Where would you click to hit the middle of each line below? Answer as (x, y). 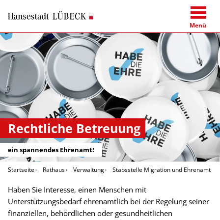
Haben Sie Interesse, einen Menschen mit (77, 190)
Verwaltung (89, 170)
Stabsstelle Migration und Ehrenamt (162, 170)
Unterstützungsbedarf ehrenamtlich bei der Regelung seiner (109, 202)
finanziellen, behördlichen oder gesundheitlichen (90, 213)
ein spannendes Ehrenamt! (51, 150)
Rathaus (54, 170)
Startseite (21, 170)
